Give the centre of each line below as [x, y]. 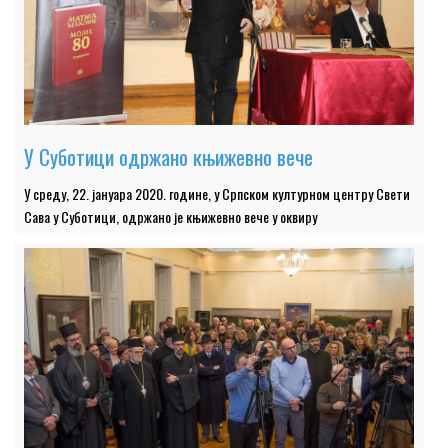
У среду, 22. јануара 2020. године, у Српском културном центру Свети [217, 194]
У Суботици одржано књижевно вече [169, 157]
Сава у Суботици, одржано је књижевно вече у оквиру [171, 217]
